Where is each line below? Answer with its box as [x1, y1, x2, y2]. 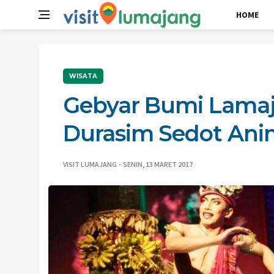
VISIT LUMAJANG [63, 160, 117, 169]
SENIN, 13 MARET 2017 [123, 160, 193, 169]
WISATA [69, 72, 97, 80]
